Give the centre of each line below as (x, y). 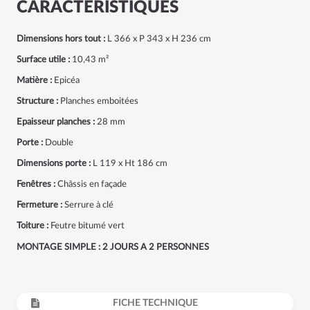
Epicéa (66, 81)
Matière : (34, 81)
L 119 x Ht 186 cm (129, 164)
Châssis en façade (91, 184)
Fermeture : (39, 205)
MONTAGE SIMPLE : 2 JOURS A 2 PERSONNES (113, 247)
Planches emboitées (98, 101)
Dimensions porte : (54, 164)
